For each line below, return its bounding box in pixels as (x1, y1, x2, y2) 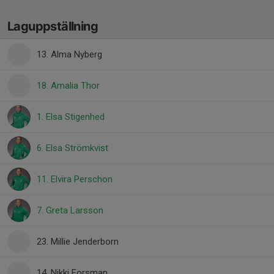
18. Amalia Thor (37, 80, 100, 91)
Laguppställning (7, 19, 98, 34)
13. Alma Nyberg (37, 49, 102, 60)
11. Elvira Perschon (37, 174, 113, 185)
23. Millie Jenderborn (37, 236, 119, 247)
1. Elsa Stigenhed (37, 111, 105, 122)
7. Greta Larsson (37, 205, 103, 216)
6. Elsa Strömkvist (37, 143, 108, 154)
